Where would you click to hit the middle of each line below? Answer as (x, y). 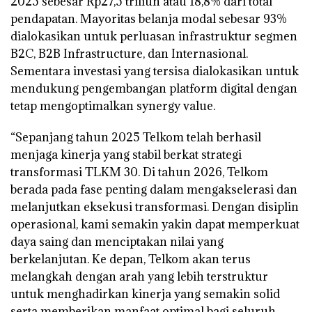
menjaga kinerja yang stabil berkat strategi (126, 155)
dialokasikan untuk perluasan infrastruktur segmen (154, 37)
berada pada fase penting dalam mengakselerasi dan (154, 190)
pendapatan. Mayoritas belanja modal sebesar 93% (149, 19)
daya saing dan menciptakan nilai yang (117, 242)
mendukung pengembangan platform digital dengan (154, 89)
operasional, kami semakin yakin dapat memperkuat (155, 225)
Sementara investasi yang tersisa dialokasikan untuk (155, 71)
